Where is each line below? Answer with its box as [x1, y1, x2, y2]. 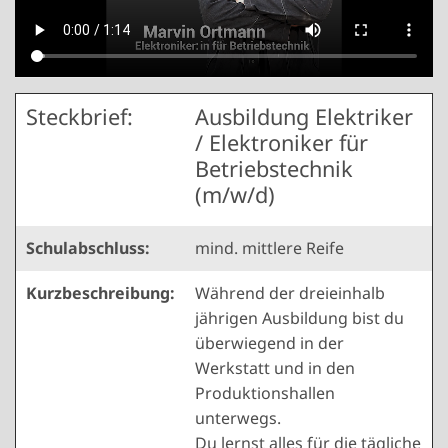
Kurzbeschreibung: [26, 281, 175, 304]
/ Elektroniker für [195, 127, 368, 157]
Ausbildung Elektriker [195, 101, 413, 131]
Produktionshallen [195, 381, 335, 404]
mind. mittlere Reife [195, 236, 344, 259]
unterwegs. [195, 406, 281, 429]
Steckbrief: [26, 101, 133, 131]
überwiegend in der [195, 331, 344, 354]
